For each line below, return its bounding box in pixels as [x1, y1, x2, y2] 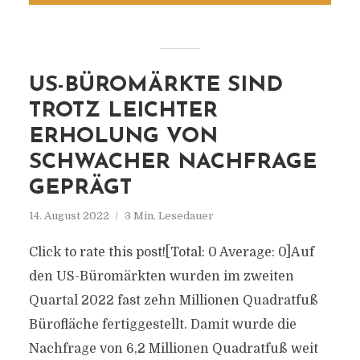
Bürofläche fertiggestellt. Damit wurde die [28, 317, 297, 332]
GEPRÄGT [28, 178, 132, 199]
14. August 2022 [28, 210, 109, 222]
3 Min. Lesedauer [124, 210, 214, 222]
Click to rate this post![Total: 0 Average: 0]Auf [28, 245, 314, 260]
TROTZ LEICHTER [28, 100, 218, 122]
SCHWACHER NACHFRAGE [28, 152, 317, 174]
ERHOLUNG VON [28, 126, 218, 148]
